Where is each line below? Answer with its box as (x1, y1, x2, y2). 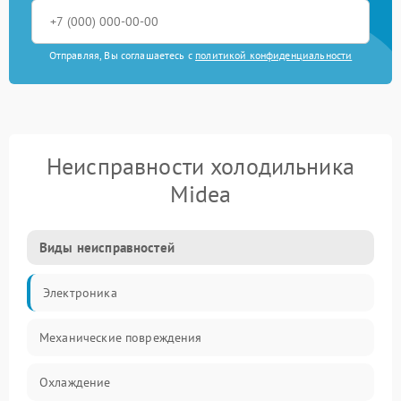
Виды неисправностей (39, 239, 175, 256)
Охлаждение (39, 374, 111, 390)
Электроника (43, 285, 117, 301)
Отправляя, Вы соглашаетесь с (48, 48, 196, 62)
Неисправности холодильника (47, 151, 354, 181)
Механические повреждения (39, 329, 202, 346)
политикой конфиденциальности (195, 48, 353, 62)
